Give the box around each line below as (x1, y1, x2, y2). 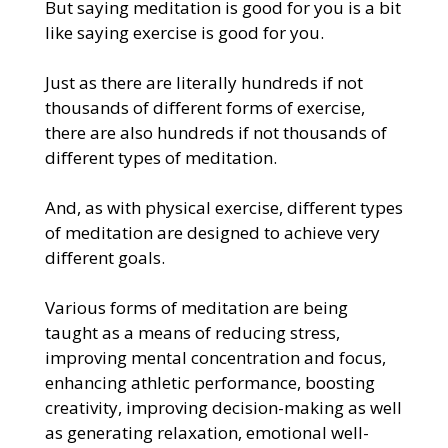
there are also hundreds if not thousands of (44, 120, 387, 144)
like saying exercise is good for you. (44, 20, 324, 44)
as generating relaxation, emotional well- (44, 420, 369, 444)
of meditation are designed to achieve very (44, 220, 380, 244)
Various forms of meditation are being (44, 295, 348, 319)
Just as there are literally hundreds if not (44, 70, 363, 94)
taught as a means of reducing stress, (44, 320, 340, 344)
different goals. (44, 245, 165, 269)
